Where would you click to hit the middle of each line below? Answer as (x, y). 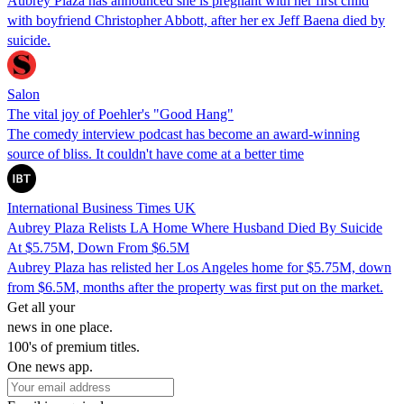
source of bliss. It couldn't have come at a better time (156, 153)
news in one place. (60, 326)
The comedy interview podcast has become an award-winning (184, 133)
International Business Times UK (101, 207)
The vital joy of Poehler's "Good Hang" (120, 114)
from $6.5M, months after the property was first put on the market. (195, 287)
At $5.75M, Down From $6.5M (98, 247)
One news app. (50, 366)
